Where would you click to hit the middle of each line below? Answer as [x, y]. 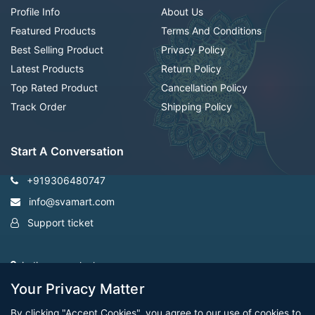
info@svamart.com [70, 202]
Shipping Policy [197, 107]
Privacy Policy [193, 50]
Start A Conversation [67, 152]
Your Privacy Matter [78, 289]
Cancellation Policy [204, 88]
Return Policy [191, 69]
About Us [182, 12]
